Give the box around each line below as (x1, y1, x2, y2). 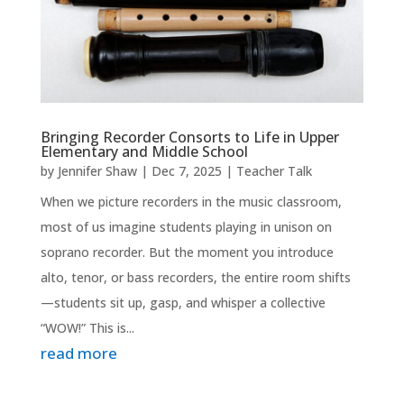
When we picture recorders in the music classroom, (40, 192, 342, 210)
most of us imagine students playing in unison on (40, 217, 332, 235)
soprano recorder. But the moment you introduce (40, 243, 334, 261)
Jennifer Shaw (57, 161, 137, 179)
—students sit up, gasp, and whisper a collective (40, 293, 326, 311)
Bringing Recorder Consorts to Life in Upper (40, 126, 339, 147)
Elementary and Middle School (40, 141, 248, 161)
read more (40, 342, 117, 363)
